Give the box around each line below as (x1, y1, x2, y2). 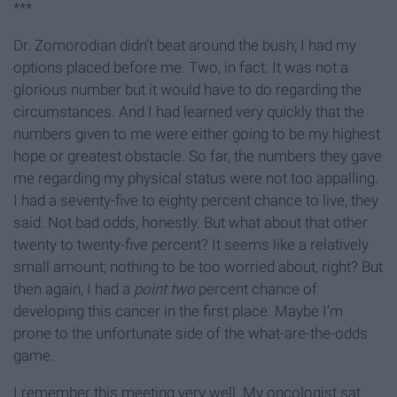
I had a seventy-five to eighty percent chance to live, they (13, 191, 378, 210)
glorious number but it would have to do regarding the (13, 81, 362, 99)
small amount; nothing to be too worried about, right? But (13, 258, 383, 276)
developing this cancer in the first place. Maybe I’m (13, 302, 343, 321)
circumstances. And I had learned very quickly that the (13, 103, 364, 121)
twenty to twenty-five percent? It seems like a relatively (13, 236, 369, 254)
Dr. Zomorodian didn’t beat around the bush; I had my (13, 36, 356, 55)
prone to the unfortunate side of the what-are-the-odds (13, 324, 368, 343)
